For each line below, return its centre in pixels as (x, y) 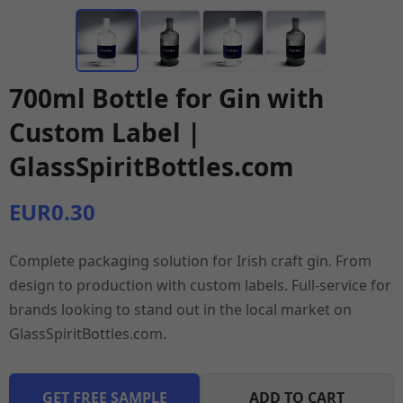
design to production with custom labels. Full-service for (200, 285)
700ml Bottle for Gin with (166, 98)
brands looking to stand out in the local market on (180, 309)
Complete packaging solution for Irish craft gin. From (190, 261)
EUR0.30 (52, 212)
